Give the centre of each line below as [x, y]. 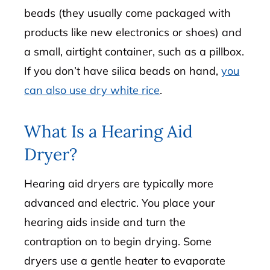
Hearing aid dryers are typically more [119, 184]
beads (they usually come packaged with [128, 13]
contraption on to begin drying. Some [118, 242]
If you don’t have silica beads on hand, [123, 71]
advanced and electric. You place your [120, 203]
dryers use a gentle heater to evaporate [125, 261]
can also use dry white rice [92, 90]
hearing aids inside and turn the [105, 222]
